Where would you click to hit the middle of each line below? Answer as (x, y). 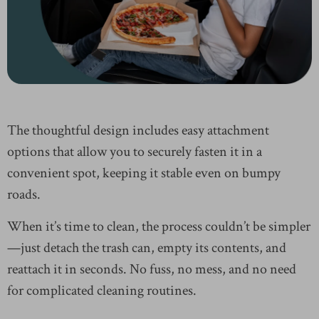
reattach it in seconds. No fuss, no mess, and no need (152, 270)
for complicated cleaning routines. (102, 291)
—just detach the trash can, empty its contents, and (147, 248)
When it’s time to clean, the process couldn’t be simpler (159, 227)
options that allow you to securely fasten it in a (135, 152)
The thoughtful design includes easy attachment (138, 131)
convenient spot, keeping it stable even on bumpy (144, 173)
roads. (24, 195)
